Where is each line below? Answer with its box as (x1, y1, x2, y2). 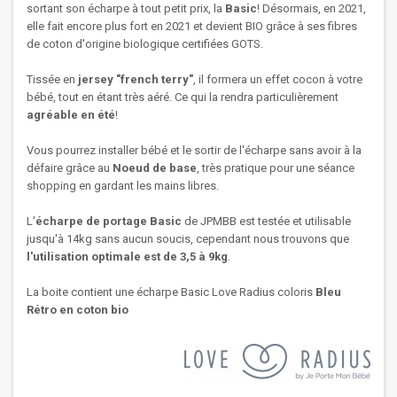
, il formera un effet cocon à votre (193, 73, 362, 86)
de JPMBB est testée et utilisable (182, 214, 351, 228)
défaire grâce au (27, 161, 113, 175)
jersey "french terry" (75, 73, 193, 86)
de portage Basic (83, 214, 182, 228)
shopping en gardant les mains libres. (27, 179, 219, 192)
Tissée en (27, 73, 75, 86)
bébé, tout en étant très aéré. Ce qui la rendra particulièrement (27, 90, 339, 104)
